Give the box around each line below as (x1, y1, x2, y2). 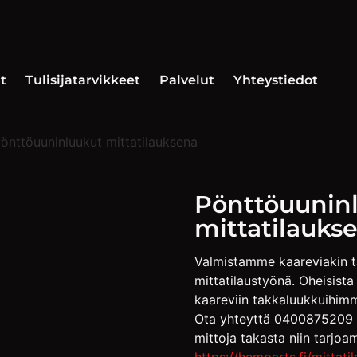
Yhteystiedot (233, 73, 318, 88)
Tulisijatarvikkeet (25, 73, 140, 88)
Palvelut (159, 73, 214, 88)
